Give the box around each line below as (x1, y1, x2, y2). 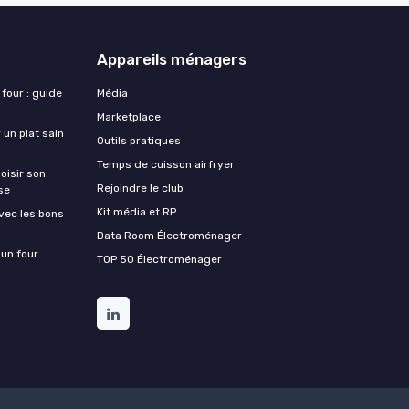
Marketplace (97, 110, 161, 123)
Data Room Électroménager (97, 228, 242, 242)
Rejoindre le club (97, 181, 184, 194)
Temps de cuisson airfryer (97, 157, 235, 171)
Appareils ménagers (97, 49, 246, 68)
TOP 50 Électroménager (97, 252, 222, 266)
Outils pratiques (97, 133, 181, 147)
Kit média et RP (97, 204, 176, 218)
